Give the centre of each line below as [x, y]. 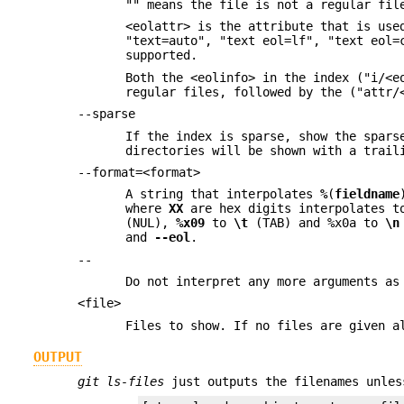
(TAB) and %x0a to [317, 223]
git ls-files [121, 381]
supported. [162, 55]
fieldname [367, 194]
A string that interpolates [223, 194]
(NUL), [151, 223]
